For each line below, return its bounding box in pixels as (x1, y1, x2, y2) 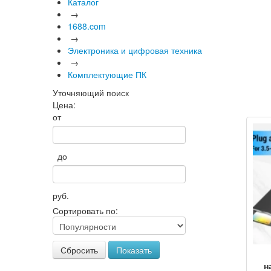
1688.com (68, 20, 106, 32)
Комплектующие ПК (68, 68, 146, 80)
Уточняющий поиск (53, 87, 129, 99)
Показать (116, 244, 152, 256)
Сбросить (60, 244, 98, 256)
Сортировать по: (53, 204, 118, 217)
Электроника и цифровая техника (68, 44, 202, 56)
